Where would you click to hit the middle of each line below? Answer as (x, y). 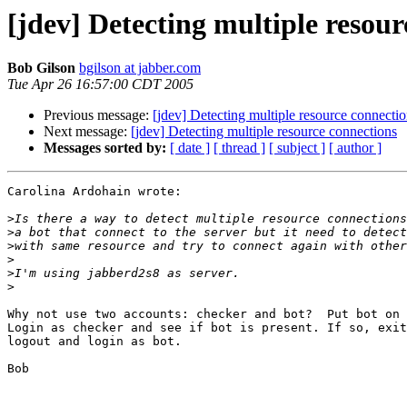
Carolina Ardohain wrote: (94, 192)
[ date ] (190, 148)
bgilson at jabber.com (140, 68)
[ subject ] (297, 148)
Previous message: (98, 115)
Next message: (87, 132)
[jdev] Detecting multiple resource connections (264, 132)
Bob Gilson (41, 68)
